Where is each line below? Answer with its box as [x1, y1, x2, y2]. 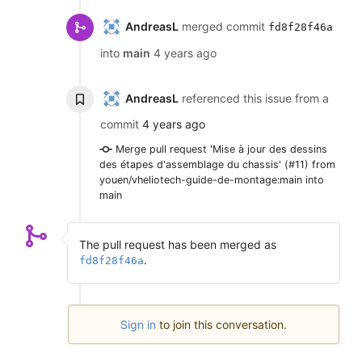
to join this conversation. [156, 317, 287, 331]
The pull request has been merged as [79, 238, 276, 252]
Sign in [120, 317, 156, 331]
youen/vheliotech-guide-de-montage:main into [99, 173, 324, 186]
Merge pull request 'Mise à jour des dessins [116, 142, 327, 155]
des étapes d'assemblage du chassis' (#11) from [99, 158, 335, 170]
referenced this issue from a [179, 90, 329, 105]
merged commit [179, 19, 268, 33]
